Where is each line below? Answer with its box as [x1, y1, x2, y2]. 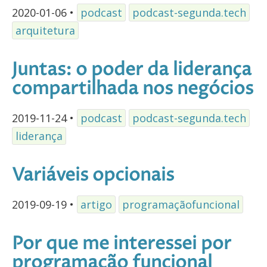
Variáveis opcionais [12, 163, 174, 188]
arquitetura [15, 23, 75, 38]
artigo [80, 197, 112, 212]
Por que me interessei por [12, 231, 231, 256]
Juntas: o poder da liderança [12, 57, 252, 82]
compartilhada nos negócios [12, 76, 253, 101]
